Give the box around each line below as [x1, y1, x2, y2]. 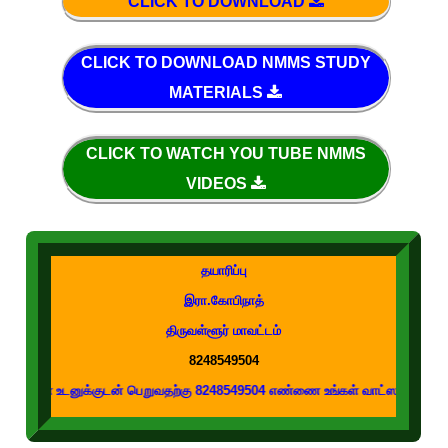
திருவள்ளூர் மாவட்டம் [166, 323, 282, 339]
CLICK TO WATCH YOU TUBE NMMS [85, 145, 366, 162]
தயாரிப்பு [200, 263, 247, 279]
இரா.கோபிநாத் [183, 293, 264, 309]
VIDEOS [185, 175, 251, 192]
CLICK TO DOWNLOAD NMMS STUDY [80, 54, 371, 71]
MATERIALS [169, 84, 268, 101]
